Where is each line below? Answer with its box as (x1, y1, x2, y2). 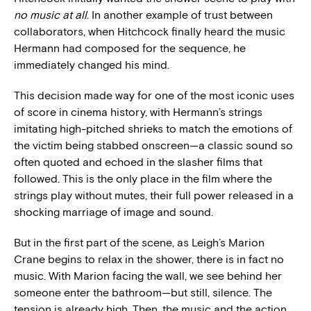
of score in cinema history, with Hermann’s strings (14, 106, 262, 119)
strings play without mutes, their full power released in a (14, 189, 294, 203)
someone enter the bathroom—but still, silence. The (14, 286, 272, 300)
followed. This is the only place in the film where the (14, 172, 272, 186)
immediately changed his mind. (14, 58, 169, 72)
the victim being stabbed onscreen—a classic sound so (14, 139, 293, 153)
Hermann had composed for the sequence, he (14, 42, 246, 56)
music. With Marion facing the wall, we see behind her (14, 269, 282, 283)
